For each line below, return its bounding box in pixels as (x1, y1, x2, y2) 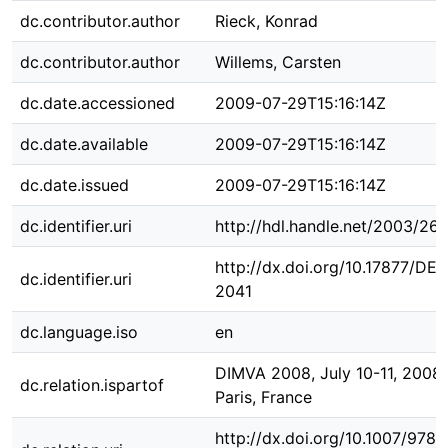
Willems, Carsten (215, 52, 341, 72)
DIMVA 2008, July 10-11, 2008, (215, 363, 446, 383)
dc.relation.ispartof (20, 375, 164, 395)
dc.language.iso (20, 322, 138, 342)
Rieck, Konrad (215, 11, 318, 31)
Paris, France (215, 387, 312, 407)
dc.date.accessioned (20, 93, 175, 113)
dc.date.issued (20, 175, 129, 195)
